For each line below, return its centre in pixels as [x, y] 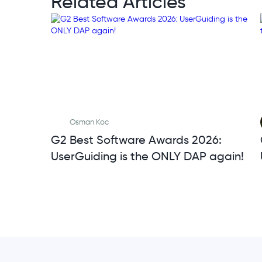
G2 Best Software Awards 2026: [136, 140]
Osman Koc [89, 122]
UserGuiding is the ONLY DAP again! [147, 156]
